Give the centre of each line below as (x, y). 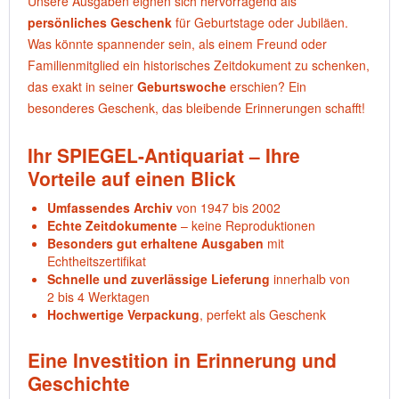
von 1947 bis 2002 (227, 208)
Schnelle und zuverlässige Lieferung (159, 279)
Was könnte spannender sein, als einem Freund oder (177, 44)
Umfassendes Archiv (110, 208)
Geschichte (79, 383)
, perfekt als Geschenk (263, 314)
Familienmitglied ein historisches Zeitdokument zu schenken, (199, 65)
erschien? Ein (266, 86)
